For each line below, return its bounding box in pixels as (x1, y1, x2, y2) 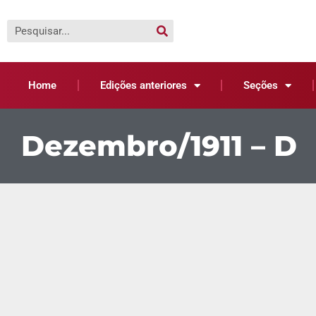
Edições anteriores (99, 79, 187, 92)
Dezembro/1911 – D (21, 128, 297, 163)
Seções (243, 79, 279, 92)
